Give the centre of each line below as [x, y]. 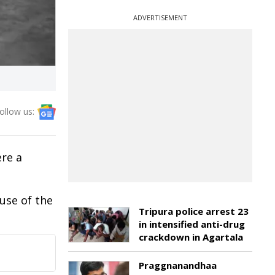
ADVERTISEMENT [160, 17]
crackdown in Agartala [191, 237]
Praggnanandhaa [178, 265]
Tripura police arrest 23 [194, 211]
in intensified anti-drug [192, 224]
